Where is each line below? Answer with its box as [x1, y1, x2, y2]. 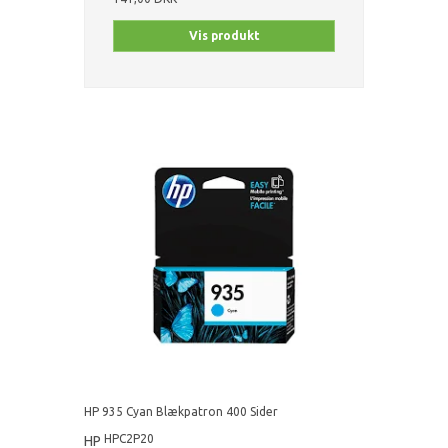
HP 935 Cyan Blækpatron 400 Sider [84, 404, 278, 418]
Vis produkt [188, 28, 260, 42]
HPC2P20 [104, 431, 154, 445]
